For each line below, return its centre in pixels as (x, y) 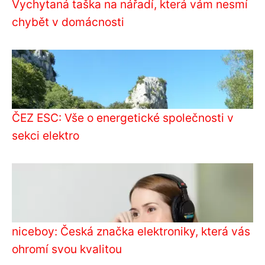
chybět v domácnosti (68, 22)
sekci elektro (46, 135)
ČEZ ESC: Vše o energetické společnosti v (123, 117)
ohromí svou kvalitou (67, 249)
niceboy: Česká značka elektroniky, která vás (131, 231)
